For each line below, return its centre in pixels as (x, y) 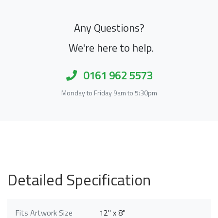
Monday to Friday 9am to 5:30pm (109, 93)
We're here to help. (111, 48)
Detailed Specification (79, 180)
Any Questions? (109, 28)
